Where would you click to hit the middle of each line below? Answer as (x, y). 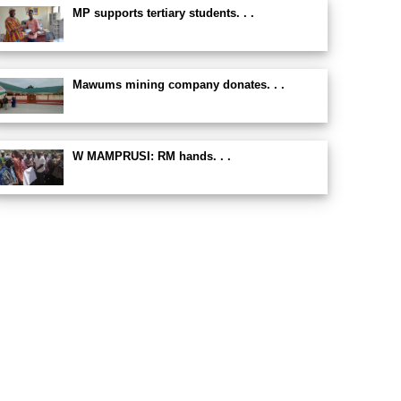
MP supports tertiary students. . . (163, 13)
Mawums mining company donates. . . (178, 85)
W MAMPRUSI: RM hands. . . (151, 156)
